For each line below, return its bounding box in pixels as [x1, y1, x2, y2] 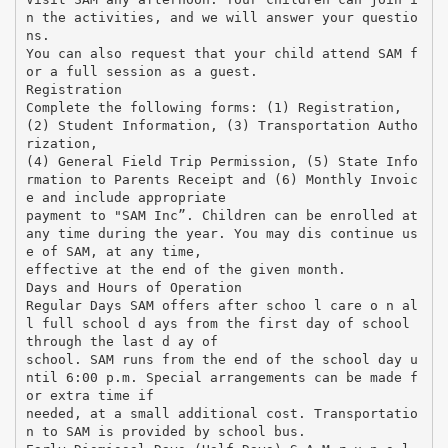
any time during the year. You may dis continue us [25, 225, 418, 241]
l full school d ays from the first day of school [25, 315, 410, 331]
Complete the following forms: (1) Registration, [25, 99, 402, 115]
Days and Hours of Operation [25, 279, 242, 295]
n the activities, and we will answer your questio [25, 9, 418, 25]
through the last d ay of [25, 333, 218, 349]
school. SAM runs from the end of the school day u [25, 351, 418, 367]
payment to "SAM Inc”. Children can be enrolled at [25, 207, 418, 223]
